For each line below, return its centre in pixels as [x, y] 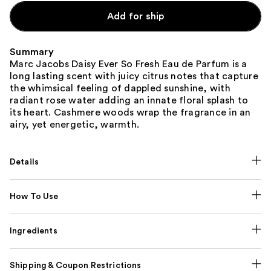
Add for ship [135, 16]
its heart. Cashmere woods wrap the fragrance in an [130, 112]
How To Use [34, 196]
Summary [32, 52]
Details [24, 162]
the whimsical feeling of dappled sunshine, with [120, 88]
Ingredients [34, 231]
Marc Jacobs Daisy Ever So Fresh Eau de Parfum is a [129, 64]
